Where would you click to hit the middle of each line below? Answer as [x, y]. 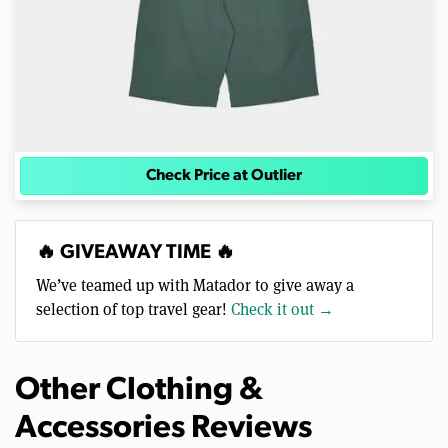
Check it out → [282, 309]
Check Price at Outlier [224, 176]
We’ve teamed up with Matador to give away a [195, 285]
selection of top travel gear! [133, 309]
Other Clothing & [139, 391]
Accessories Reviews [163, 429]
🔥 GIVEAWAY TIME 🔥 [135, 253]
